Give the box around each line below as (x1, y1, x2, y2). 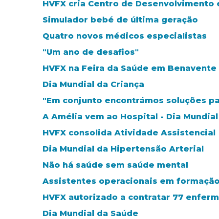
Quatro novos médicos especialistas (43, 31, 207, 41)
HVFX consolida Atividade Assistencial (43, 128, 216, 138)
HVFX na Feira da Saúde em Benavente (43, 64, 217, 73)
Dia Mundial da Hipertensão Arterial (43, 144, 204, 154)
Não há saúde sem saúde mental (43, 160, 188, 170)
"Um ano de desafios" (43, 47, 139, 57)
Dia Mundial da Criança (43, 80, 144, 89)
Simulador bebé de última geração (43, 15, 198, 25)
